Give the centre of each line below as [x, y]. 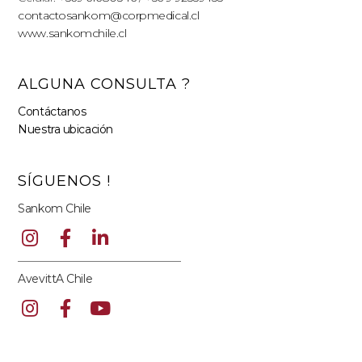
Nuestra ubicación [65, 130]
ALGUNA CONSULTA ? [105, 84]
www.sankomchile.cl [72, 33]
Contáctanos [52, 112]
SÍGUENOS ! [65, 181]
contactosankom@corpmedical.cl [109, 15]
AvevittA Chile [55, 278]
